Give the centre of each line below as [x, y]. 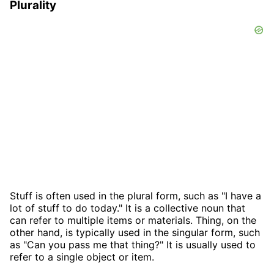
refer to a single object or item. [82, 257]
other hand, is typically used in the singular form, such [135, 232]
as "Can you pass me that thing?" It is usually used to [133, 244]
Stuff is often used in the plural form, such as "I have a [135, 195]
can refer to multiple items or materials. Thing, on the [133, 220]
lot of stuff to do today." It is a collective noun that [128, 208]
